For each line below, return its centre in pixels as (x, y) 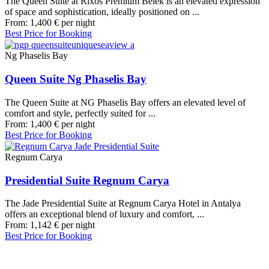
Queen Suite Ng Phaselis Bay (76, 79)
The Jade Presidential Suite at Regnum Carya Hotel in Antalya (123, 204)
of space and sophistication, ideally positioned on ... (102, 12)
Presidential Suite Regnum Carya (87, 180)
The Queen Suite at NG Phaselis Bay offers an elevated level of (125, 102)
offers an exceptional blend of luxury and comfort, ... (104, 214)
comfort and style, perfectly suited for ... (80, 113)
